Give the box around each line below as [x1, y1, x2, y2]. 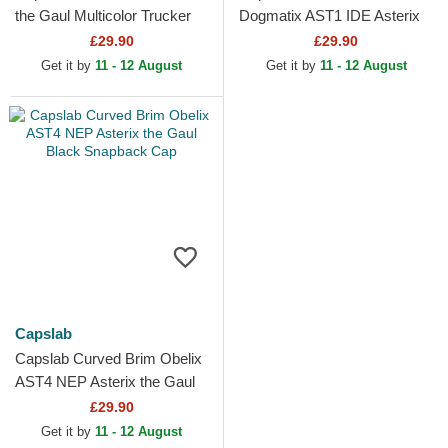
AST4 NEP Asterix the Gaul [15, 373, 195, 390]
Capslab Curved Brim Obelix [15, 350, 202, 367]
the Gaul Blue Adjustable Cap [239, 30, 429, 47]
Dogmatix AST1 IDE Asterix [239, 7, 420, 24]
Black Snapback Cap [15, 396, 153, 413]
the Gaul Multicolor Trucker [15, 7, 191, 24]
